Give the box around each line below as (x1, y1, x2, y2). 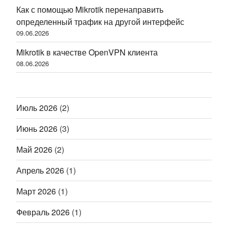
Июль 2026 (16, 101, 58, 113)
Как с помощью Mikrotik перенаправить (16, 3, 163, 15)
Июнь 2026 (16, 122, 58, 134)
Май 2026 (16, 143, 52, 155)
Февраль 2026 (16, 206, 70, 218)
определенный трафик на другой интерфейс (16, 15, 184, 27)
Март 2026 (16, 185, 56, 197)
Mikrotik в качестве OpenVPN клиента (16, 46, 158, 58)
